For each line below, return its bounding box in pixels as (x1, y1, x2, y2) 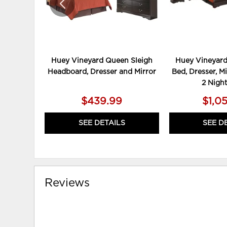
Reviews (45, 177, 90, 189)
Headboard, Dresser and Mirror (47, 68, 156, 76)
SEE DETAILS (78, 120, 125, 127)
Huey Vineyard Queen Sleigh (51, 57, 153, 65)
